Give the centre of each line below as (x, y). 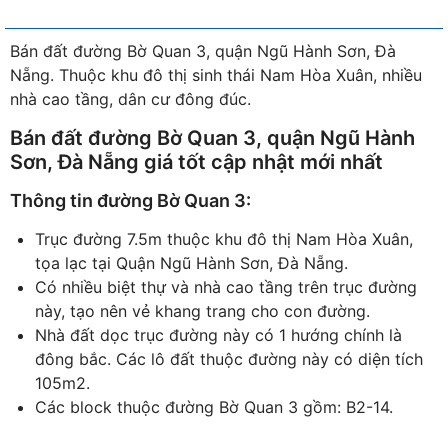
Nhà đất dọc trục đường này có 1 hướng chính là (218, 335)
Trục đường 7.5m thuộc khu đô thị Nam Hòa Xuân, (224, 239)
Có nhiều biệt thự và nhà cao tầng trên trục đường (226, 287)
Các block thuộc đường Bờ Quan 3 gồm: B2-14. (214, 407)
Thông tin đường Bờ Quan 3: (130, 200)
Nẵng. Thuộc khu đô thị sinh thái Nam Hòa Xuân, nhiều (216, 75)
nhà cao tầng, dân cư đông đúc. (130, 99)
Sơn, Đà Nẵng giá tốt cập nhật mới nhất (196, 162)
